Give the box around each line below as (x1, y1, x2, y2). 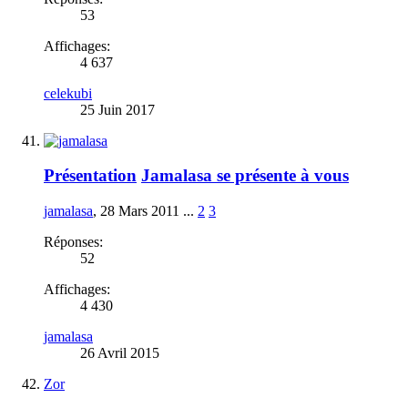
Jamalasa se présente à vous (141, 166, 349, 186)
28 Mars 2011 (100, 202, 179, 219)
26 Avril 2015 (80, 344, 159, 361)
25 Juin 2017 (80, 101, 155, 117)
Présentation (44, 166, 137, 186)
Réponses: (44, 233, 103, 250)
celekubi (44, 85, 92, 101)
